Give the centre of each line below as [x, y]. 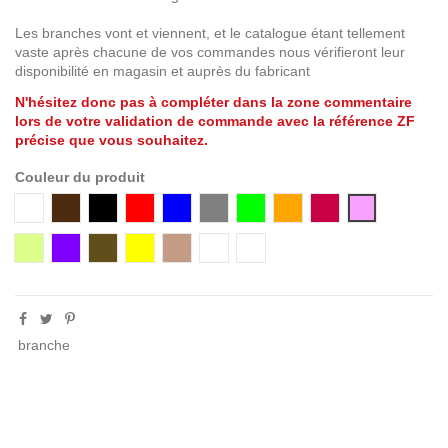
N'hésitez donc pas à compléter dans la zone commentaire [213, 101]
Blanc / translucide [271, 246]
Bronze [124, 246]
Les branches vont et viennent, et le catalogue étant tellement [210, 33]
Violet [82, 246]
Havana [200, 246]
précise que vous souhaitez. [111, 139]
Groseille [352, 206]
